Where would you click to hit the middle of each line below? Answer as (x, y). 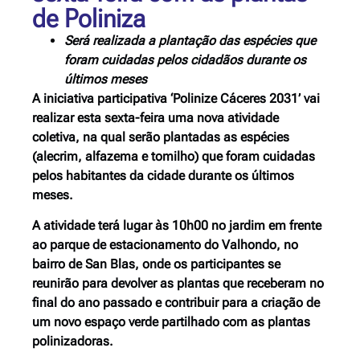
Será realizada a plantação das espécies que (190, 41)
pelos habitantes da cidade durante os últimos (163, 176)
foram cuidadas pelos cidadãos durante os (185, 60)
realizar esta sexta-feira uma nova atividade (155, 118)
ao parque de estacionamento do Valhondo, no (165, 245)
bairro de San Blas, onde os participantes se (156, 264)
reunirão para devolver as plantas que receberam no (178, 284)
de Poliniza (89, 18)
